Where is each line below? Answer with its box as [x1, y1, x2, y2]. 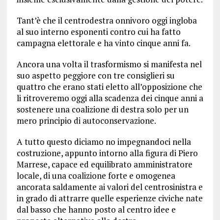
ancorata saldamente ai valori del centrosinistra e [16, 181, 203, 192]
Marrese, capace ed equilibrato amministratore [16, 159, 192, 170]
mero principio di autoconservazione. [16, 115, 156, 126]
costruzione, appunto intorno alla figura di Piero [16, 147, 198, 159]
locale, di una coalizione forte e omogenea [16, 170, 175, 181]
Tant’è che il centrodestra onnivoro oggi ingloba [16, 15, 197, 26]
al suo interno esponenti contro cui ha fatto [16, 26, 181, 37]
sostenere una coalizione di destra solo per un [16, 104, 189, 115]
